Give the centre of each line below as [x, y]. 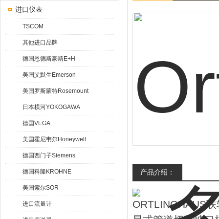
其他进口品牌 [40, 43]
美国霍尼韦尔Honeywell [54, 139]
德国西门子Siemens [49, 155]
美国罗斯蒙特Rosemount [55, 91]
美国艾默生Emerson [49, 75]
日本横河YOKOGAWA [51, 107]
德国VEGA [36, 123]
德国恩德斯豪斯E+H [49, 59]
